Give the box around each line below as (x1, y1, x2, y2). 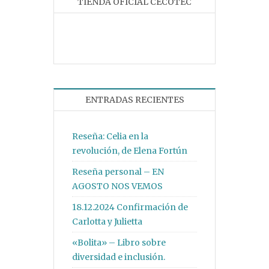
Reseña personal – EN (72, 166, 164, 178)
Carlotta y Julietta (72, 216, 142, 228)
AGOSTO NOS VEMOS (72, 181, 163, 192)
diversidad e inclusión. (72, 252, 165, 263)
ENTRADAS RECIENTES (85, 94, 184, 106)
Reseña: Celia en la (72, 131, 148, 142)
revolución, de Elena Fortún (72, 145, 187, 157)
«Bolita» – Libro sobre (72, 237, 166, 249)
